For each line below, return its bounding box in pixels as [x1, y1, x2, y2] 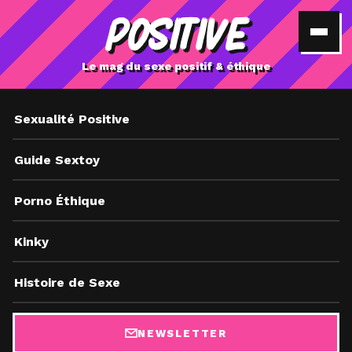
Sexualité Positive [14, 111, 130, 126]
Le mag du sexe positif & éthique [82, 60, 270, 72]
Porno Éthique [14, 192, 105, 208]
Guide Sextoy [14, 152, 100, 167]
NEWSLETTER [137, 327, 228, 339]
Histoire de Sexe [14, 274, 120, 290]
